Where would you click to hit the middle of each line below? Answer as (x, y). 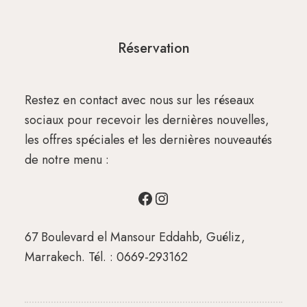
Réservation (153, 48)
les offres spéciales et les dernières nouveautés (148, 140)
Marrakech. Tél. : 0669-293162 (106, 257)
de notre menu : (66, 160)
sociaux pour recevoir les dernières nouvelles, (147, 120)
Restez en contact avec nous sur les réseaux (139, 100)
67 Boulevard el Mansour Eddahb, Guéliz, (135, 237)
